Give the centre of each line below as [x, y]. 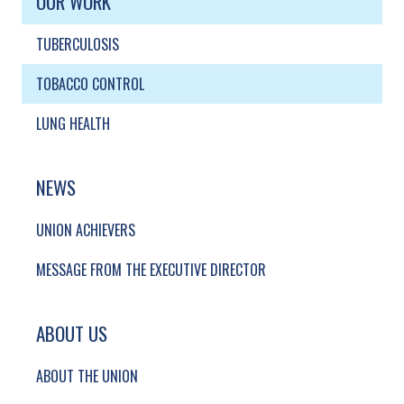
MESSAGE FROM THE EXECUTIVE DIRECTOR [151, 270]
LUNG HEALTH [73, 124]
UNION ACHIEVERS [86, 230]
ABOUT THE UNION [87, 376]
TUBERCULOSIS [78, 44]
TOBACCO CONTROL [90, 84]
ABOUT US [72, 333]
